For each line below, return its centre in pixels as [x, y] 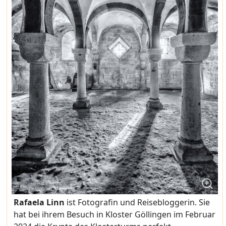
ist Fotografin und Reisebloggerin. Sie [138, 203]
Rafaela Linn [40, 203]
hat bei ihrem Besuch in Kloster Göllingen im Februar [115, 215]
